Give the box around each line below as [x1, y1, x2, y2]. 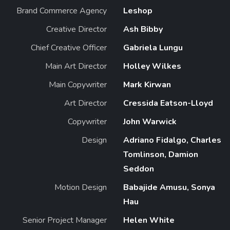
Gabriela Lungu [123, 42, 183, 53]
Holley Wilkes [123, 60, 181, 72]
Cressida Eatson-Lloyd [123, 97, 213, 109]
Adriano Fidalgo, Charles [123, 134, 221, 146]
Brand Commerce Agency [16, 5, 107, 16]
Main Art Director [45, 60, 107, 72]
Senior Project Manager [23, 214, 107, 226]
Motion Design [54, 181, 107, 193]
